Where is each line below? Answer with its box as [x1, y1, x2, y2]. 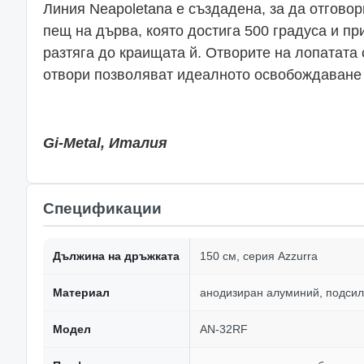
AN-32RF [200, 323, 248, 336]
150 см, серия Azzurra [200, 249, 318, 262]
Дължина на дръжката [53, 249, 180, 262]
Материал [53, 286, 110, 299]
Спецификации [43, 200, 162, 217]
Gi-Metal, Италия [43, 135, 167, 151]
